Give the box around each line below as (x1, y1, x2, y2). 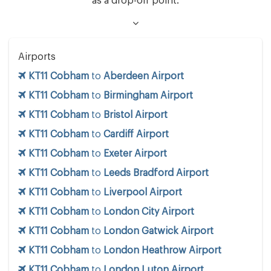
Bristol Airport (103, 110, 168, 120)
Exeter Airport (103, 149, 167, 159)
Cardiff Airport (103, 129, 169, 140)
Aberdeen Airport (103, 71, 184, 82)
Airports (18, 52, 56, 62)
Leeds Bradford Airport (103, 168, 209, 178)
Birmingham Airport (103, 91, 193, 101)
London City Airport (103, 207, 194, 217)
